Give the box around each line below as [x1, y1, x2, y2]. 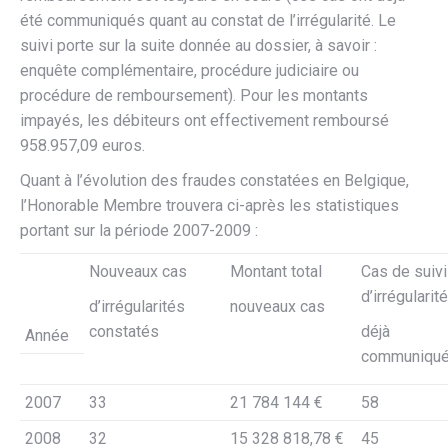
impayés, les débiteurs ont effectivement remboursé [20, 111, 389, 130]
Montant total [230, 262, 322, 281]
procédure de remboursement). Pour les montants [20, 86, 368, 105]
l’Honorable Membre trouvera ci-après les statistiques [20, 196, 399, 215]
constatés [89, 322, 159, 341]
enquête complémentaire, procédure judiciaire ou [20, 61, 359, 80]
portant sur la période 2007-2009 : [20, 221, 258, 240]
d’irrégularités [89, 297, 185, 316]
